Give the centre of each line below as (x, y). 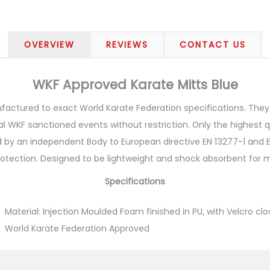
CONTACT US (213, 45)
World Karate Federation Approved (77, 228)
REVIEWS (127, 45)
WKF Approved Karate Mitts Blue (135, 85)
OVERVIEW (49, 45)
